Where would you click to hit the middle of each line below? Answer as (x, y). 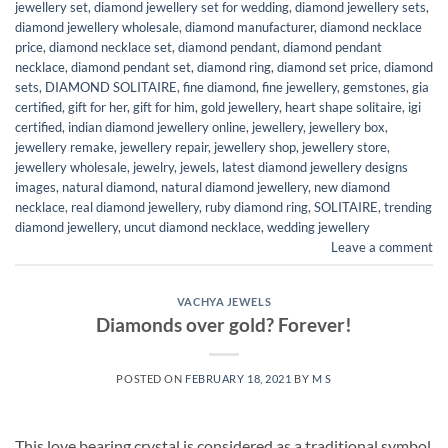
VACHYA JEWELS (224, 302)
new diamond (352, 186)
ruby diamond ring (256, 206)
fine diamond (219, 86)
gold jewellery (240, 106)
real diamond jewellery (135, 206)
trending (408, 206)
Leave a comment (382, 246)
